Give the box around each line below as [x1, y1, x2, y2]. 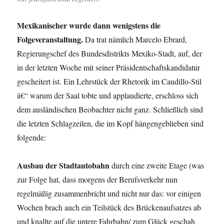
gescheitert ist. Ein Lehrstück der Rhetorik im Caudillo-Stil [17, 76, 202, 87]
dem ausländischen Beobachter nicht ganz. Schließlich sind [17, 104, 203, 115]
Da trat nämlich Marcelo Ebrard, [83, 34, 187, 45]
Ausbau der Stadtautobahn [17, 159, 110, 171]
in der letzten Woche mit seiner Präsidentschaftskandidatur [17, 62, 200, 73]
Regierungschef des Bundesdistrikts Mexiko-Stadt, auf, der [17, 48, 202, 59]
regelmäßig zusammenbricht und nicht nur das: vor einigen [17, 188, 201, 199]
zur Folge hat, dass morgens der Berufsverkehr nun [17, 174, 178, 185]
